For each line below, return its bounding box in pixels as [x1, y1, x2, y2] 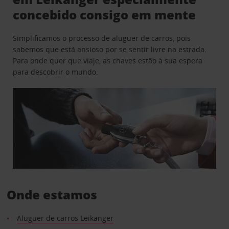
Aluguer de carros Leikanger [16, 213, 113, 223]
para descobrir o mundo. [13, 66, 99, 77]
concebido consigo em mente [13, 6, 196, 23]
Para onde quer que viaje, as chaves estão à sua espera [13, 55, 203, 65]
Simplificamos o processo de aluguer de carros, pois [13, 33, 191, 43]
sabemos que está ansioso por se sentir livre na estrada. [13, 44, 207, 54]
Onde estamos [6, 186, 97, 203]
